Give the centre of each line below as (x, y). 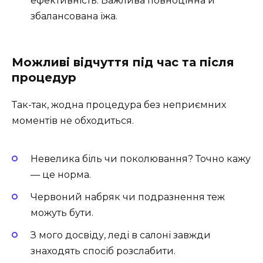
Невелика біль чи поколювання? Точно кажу (141, 159)
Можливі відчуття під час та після (123, 62)
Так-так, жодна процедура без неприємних (119, 104)
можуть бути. (62, 213)
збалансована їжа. (74, 16)
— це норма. (61, 174)
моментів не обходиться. (73, 120)
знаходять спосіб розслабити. (103, 251)
